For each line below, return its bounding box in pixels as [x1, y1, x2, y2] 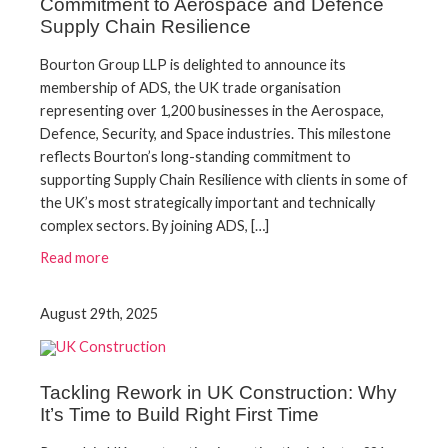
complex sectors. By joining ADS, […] [40, 217, 269, 235]
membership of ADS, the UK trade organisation [40, 79, 341, 97]
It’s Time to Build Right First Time [40, 404, 319, 426]
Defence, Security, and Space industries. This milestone [40, 125, 391, 143]
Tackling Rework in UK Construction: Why [40, 382, 397, 404]
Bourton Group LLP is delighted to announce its [40, 56, 346, 74]
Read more [40, 249, 109, 267]
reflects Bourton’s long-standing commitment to [40, 148, 351, 166]
